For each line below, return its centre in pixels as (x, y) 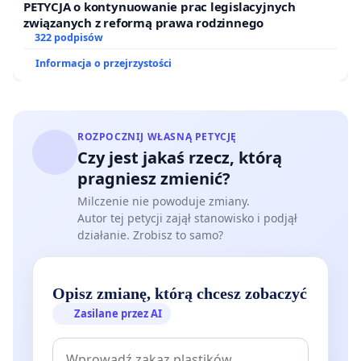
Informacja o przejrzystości (104, 64)
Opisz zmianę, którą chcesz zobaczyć (180, 294)
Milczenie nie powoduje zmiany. (164, 201)
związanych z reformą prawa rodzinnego (144, 23)
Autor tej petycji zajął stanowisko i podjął (187, 218)
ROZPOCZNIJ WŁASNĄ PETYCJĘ (157, 137)
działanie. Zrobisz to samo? (150, 235)
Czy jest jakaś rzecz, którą (180, 158)
